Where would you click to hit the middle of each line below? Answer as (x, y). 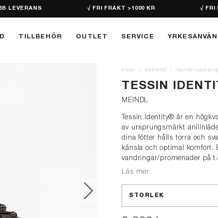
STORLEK (147, 196)
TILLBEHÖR (41, 37)
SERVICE (138, 37)
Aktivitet (156, 70)
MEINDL (135, 101)
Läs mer (136, 172)
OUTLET (92, 37)
